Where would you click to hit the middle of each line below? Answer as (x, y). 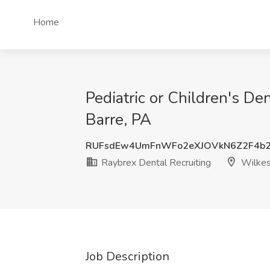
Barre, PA (118, 120)
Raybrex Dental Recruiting (155, 163)
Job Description (127, 256)
